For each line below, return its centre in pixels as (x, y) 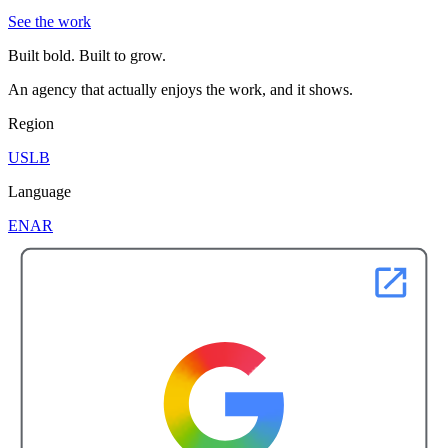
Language (39, 192)
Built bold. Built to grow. (87, 56)
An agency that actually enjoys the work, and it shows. (180, 90)
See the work (49, 22)
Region (31, 124)
